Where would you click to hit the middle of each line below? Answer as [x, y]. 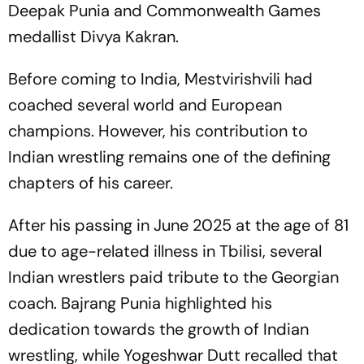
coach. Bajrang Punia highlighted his [140, 303]
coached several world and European [145, 105]
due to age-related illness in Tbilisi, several [165, 251]
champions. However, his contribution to [158, 131]
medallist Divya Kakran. [93, 37]
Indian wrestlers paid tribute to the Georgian [173, 277]
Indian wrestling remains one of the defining [169, 157]
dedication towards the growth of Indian [158, 329]
